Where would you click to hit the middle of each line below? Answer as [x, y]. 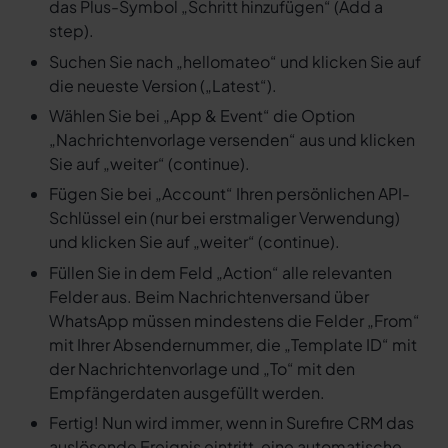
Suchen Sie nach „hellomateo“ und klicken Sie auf [234, 61]
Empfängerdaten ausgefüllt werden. [186, 392]
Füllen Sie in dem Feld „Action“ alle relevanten [220, 272]
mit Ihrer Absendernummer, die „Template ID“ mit [232, 344]
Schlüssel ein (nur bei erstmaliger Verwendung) [224, 218]
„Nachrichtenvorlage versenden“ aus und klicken [231, 140]
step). [71, 31]
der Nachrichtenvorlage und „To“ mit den [201, 368]
